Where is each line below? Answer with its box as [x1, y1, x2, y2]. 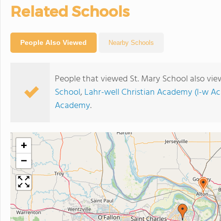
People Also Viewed [20, 38, 87, 46]
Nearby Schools [109, 39, 154, 46]
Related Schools [10, 2, 129, 21]
